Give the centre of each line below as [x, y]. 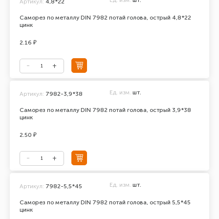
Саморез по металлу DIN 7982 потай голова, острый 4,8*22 [105, 18]
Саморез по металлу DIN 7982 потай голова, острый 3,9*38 [105, 110]
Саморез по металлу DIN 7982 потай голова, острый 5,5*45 [105, 202]
